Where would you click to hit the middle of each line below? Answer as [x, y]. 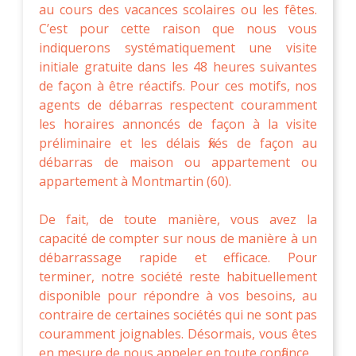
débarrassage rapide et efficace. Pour [178, 257]
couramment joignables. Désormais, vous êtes [178, 333]
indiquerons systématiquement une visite [178, 47]
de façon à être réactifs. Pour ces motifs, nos [178, 85]
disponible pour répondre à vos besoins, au [178, 295]
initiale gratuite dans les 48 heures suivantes [178, 66]
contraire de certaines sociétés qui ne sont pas [178, 314]
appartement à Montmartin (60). [135, 181]
